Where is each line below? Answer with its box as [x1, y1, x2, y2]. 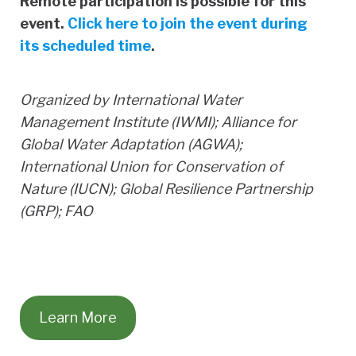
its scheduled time [20, 37, 151, 54]
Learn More [39, 308, 117, 326]
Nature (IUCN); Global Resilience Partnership [20, 180, 313, 197]
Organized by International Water [20, 91, 242, 108]
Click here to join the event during [68, 14, 308, 32]
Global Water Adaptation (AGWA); [20, 135, 242, 153]
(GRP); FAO [20, 202, 93, 219]
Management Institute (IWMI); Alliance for [20, 113, 296, 130]
